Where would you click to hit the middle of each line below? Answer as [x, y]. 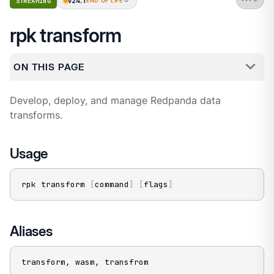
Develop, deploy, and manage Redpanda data [115, 100]
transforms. [36, 115]
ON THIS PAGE [49, 67]
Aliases [31, 231]
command [112, 184]
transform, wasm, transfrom [85, 262]
